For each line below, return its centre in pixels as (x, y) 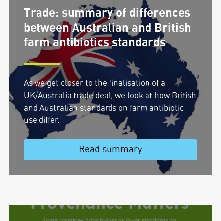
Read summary (110, 150)
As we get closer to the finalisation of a (94, 83)
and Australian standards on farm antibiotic (103, 108)
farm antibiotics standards (94, 43)
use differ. (41, 120)
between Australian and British (107, 28)
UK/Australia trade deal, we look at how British (110, 95)
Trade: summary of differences (107, 13)
